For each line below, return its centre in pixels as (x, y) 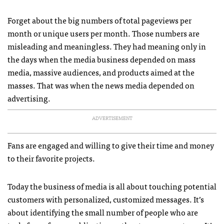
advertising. (29, 98)
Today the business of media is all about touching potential (112, 186)
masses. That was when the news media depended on (101, 85)
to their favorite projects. (51, 158)
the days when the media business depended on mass (101, 59)
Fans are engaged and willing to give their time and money (111, 145)
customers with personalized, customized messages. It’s (106, 199)
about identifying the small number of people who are (103, 212)
